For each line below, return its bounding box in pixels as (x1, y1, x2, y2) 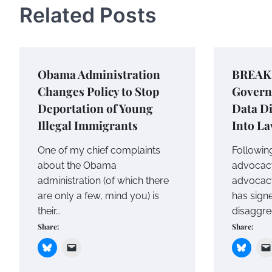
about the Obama (38, 160, 117, 172)
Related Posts (19, 2, 157, 27)
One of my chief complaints (38, 144, 160, 157)
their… (38, 205, 60, 217)
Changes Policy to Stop (38, 83, 159, 100)
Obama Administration (38, 66, 160, 83)
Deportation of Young (38, 100, 153, 117)
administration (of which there (38, 175, 169, 187)
